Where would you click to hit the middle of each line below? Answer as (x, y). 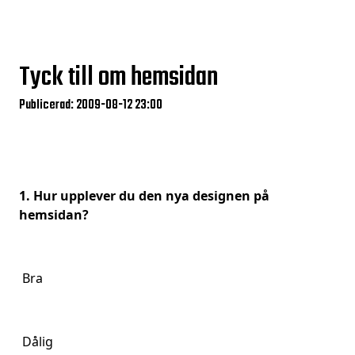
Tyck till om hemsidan (118, 78)
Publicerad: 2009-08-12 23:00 (91, 105)
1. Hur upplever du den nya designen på (144, 196)
